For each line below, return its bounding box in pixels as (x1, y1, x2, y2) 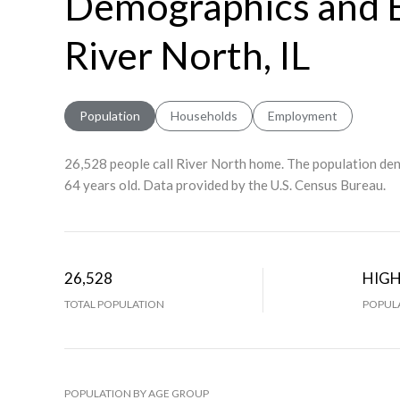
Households (171, 107, 237, 123)
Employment (268, 107, 337, 123)
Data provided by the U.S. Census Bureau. (140, 176, 386, 193)
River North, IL (64, 31, 310, 78)
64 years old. (64, 176, 140, 193)
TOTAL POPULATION (64, 296, 164, 311)
